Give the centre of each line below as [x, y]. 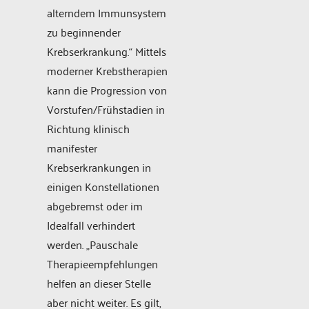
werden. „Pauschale [92, 245]
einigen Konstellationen [103, 187]
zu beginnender [84, 32]
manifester [72, 148]
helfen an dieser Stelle [99, 283]
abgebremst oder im [95, 206]
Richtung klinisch [88, 129]
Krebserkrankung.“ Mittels [107, 51]
